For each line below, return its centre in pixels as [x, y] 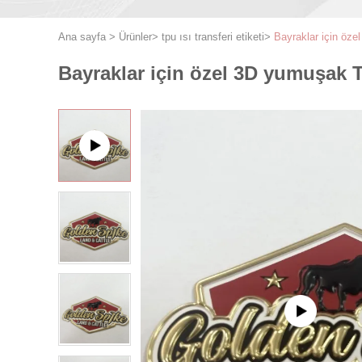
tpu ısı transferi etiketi [213, 37]
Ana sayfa [82, 37]
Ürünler [135, 37]
